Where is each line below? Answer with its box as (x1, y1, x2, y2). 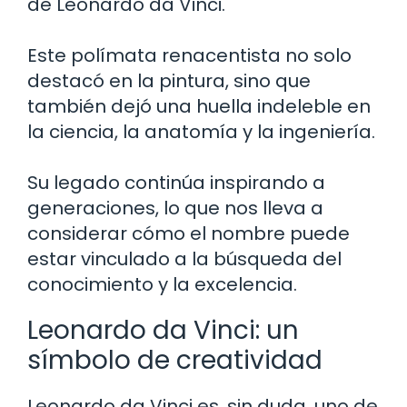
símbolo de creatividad (27, 342, 323, 378)
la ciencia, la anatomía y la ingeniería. (27, 118, 375, 144)
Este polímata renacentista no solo (27, 42, 352, 68)
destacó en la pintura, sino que (27, 67, 311, 94)
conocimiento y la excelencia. (27, 271, 297, 297)
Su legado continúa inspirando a (27, 169, 325, 195)
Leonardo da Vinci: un (27, 312, 299, 348)
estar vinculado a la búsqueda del (27, 245, 342, 272)
